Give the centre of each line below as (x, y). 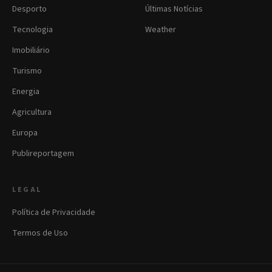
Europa (25, 133)
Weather (161, 30)
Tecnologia (32, 30)
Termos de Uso (40, 233)
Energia (26, 92)
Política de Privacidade (54, 212)
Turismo (27, 71)
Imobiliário (31, 50)
